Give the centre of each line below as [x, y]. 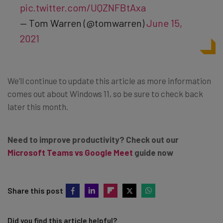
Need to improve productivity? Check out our [93, 140]
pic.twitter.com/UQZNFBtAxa [83, 8]
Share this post [35, 191]
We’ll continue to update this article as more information [109, 81]
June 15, [164, 23]
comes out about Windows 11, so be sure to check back [105, 94]
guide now [153, 153]
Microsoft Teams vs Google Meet [70, 153]
